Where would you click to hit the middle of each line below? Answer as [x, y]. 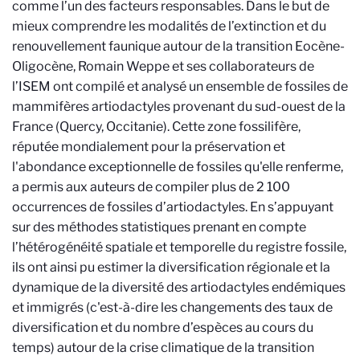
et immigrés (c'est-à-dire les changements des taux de [172, 307]
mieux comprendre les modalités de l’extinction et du [169, 26]
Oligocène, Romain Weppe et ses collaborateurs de [163, 66]
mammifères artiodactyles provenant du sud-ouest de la [179, 106]
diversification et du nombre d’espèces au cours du [163, 327]
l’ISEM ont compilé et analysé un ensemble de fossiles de [180, 86]
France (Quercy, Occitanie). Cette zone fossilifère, [156, 127]
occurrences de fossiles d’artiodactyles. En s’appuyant [173, 207]
